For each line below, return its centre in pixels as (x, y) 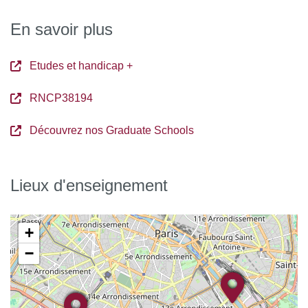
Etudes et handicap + (81, 66)
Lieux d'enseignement (89, 185)
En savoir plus (62, 29)
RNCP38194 (61, 98)
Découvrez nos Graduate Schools (112, 130)
